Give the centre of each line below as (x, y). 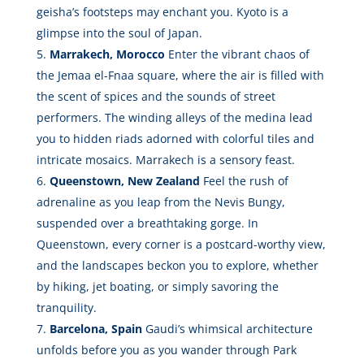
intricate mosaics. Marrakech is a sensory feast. (165, 160)
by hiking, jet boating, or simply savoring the (157, 287)
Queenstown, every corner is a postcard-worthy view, (181, 245)
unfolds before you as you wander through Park (166, 350)
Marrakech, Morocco (107, 54)
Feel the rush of (244, 181)
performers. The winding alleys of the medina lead (174, 118)
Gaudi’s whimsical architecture (227, 329)
